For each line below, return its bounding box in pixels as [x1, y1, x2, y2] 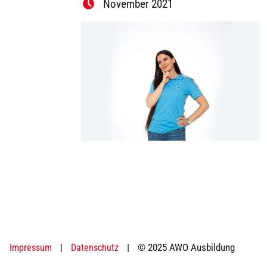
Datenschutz [71, 241, 119, 253]
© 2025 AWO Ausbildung [138, 240, 235, 254]
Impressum [10, 241, 52, 253]
